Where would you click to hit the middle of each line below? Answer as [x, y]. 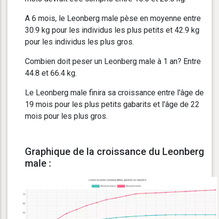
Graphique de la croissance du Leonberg [115, 152]
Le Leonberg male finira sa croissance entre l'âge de [114, 93]
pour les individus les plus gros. [79, 42]
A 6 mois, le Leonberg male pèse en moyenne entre [113, 19]
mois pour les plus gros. [66, 116]
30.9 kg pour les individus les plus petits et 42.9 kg [112, 30]
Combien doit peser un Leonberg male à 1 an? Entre [113, 62]
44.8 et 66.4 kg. [51, 73]
